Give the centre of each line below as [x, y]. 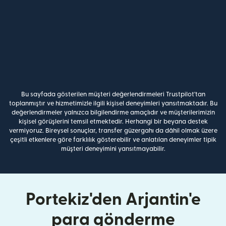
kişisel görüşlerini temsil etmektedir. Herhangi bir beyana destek [113, 121]
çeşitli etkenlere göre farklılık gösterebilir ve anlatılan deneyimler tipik [113, 139]
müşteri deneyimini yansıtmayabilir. [113, 149]
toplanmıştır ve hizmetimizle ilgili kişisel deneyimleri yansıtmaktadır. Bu [113, 103]
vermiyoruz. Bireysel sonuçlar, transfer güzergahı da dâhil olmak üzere [113, 130]
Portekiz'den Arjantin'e [113, 199]
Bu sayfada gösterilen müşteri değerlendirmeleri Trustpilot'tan [113, 94]
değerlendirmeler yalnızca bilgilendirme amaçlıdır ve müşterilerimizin [113, 112]
